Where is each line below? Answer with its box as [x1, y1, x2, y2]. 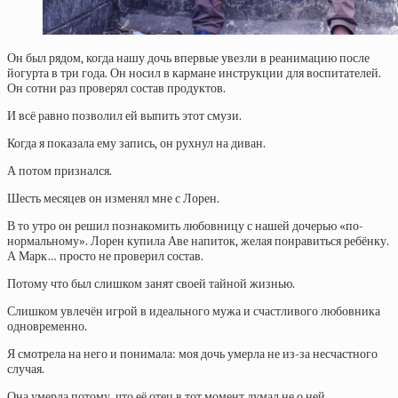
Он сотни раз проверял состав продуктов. [7, 81, 226, 96]
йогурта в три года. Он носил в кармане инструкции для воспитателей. [7, 66, 381, 81]
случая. [7, 362, 44, 377]
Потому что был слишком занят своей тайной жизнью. [7, 276, 295, 291]
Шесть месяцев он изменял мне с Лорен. [7, 191, 219, 206]
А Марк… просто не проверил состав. [7, 249, 203, 264]
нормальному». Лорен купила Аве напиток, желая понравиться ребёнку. [7, 234, 389, 249]
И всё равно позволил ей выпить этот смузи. [7, 108, 242, 123]
